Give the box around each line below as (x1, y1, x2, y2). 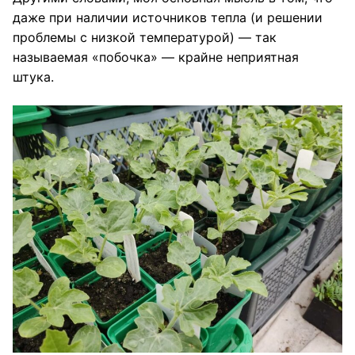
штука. (13, 69, 54, 86)
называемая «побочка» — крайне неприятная (13, 49, 299, 66)
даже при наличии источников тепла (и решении (13, 10, 323, 26)
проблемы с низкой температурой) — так (13, 29, 277, 46)
